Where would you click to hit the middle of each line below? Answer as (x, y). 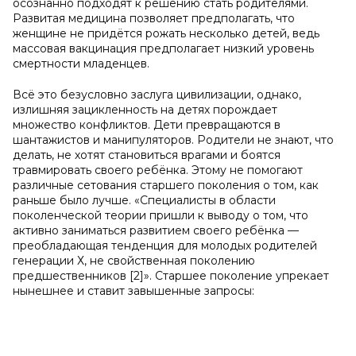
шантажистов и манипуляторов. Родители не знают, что (173, 140)
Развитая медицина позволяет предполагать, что (154, 18)
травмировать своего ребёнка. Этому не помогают (158, 170)
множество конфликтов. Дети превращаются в (147, 125)
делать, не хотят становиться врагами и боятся (147, 155)
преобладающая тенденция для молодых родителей (165, 246)
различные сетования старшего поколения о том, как (166, 185)
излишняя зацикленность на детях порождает (145, 110)
